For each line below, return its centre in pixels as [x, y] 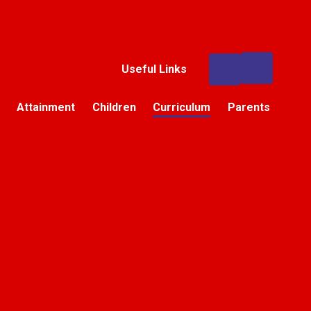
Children [114, 108]
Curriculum [182, 108]
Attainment [46, 108]
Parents [249, 108]
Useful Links [154, 69]
